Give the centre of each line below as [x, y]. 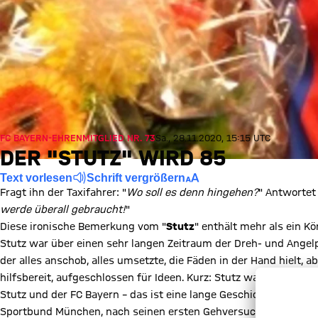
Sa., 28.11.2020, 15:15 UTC [213, 138]
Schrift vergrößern [136, 177]
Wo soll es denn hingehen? [192, 192]
